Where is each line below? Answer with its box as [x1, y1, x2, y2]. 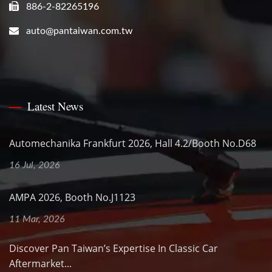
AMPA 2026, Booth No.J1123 [9, 191, 135, 205]
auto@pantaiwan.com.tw [26, 26, 133, 36]
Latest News [27, 98, 83, 114]
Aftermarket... [9, 257, 72, 271]
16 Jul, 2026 [9, 160, 60, 171]
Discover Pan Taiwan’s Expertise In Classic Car [9, 242, 218, 256]
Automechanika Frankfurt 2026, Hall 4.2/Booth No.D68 [9, 137, 256, 151]
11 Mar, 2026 [9, 214, 65, 225]
